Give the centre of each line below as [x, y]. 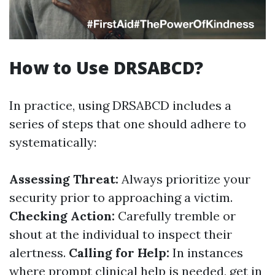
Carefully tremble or [177, 216]
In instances [208, 253]
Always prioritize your [186, 179]
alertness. [39, 253]
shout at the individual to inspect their [121, 234]
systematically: [53, 142]
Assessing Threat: [65, 179]
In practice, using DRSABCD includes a [120, 106]
